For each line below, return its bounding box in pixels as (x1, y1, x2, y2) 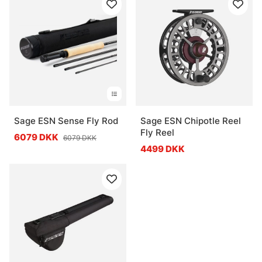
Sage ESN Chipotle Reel (140, 115, 241, 126)
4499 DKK (140, 143, 185, 154)
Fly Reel (140, 126, 174, 138)
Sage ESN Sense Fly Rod (14, 115, 118, 126)
